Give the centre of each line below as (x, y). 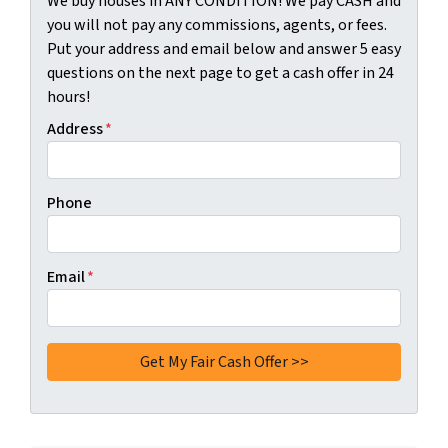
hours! (68, 97)
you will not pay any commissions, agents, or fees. (217, 25)
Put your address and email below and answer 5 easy (224, 49)
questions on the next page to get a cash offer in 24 (220, 73)
